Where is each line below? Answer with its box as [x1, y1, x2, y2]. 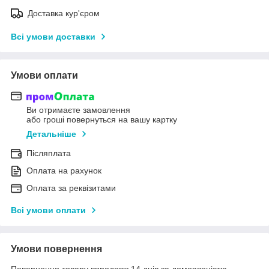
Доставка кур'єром [28, 8, 100, 18]
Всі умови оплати [11, 205, 86, 216]
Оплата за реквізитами [26, 183, 116, 193]
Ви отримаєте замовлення [26, 105, 130, 115]
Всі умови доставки [11, 31, 95, 41]
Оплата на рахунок [26, 166, 101, 176]
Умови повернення [11, 244, 102, 255]
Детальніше [26, 129, 76, 139]
